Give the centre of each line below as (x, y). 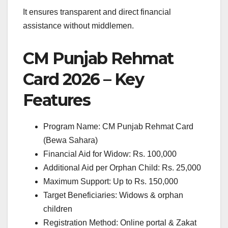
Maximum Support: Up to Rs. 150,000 (111, 182)
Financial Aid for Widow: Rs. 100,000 (110, 154)
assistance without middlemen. (78, 26)
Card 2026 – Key (83, 79)
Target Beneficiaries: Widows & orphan (113, 195)
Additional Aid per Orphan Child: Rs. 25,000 (122, 168)
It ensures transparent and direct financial (97, 12)
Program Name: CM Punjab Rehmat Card (118, 127)
